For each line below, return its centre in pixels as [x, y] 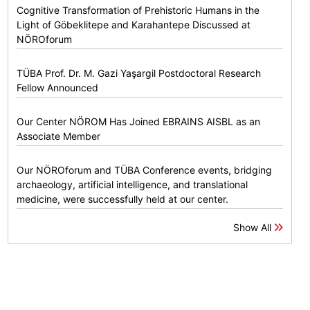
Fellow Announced [58, 88]
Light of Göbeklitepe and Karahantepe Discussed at [134, 25]
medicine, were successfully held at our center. [123, 199]
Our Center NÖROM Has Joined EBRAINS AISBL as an [139, 122]
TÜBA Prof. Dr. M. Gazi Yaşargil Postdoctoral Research [139, 73]
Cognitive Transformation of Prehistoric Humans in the [138, 10]
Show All [253, 228]
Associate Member [59, 136]
